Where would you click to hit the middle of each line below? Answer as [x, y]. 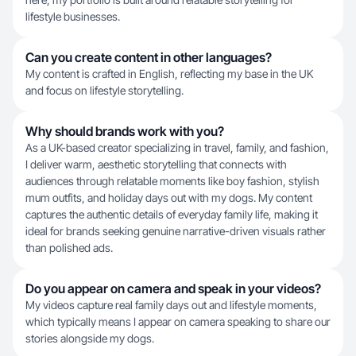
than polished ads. [69, 248]
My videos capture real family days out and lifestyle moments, [171, 305]
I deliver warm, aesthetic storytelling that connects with [156, 164]
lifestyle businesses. [73, 16]
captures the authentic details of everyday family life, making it [172, 214]
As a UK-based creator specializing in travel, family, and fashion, [177, 147]
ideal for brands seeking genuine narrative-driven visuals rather [176, 231]
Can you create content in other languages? [149, 57]
